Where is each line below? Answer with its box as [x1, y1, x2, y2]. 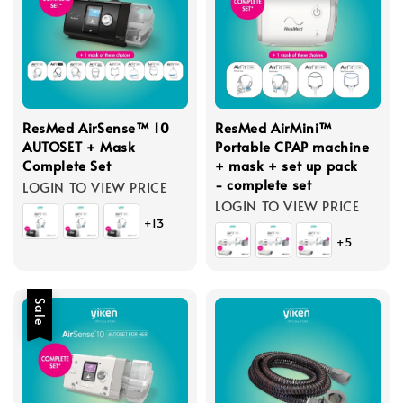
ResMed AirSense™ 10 [22, 117, 170, 137]
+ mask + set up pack [215, 155, 358, 175]
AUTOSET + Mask [22, 136, 136, 156]
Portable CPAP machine [215, 136, 370, 156]
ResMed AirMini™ [215, 117, 333, 137]
